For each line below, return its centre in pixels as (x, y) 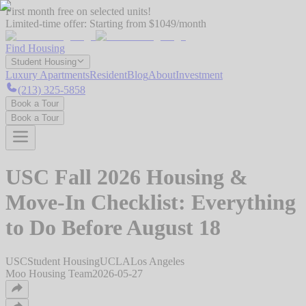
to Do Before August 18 (113, 228)
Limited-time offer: (47, 24)
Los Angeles (157, 261)
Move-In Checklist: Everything (151, 203)
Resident (108, 75)
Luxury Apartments (47, 75)
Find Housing (35, 48)
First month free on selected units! (78, 11)
